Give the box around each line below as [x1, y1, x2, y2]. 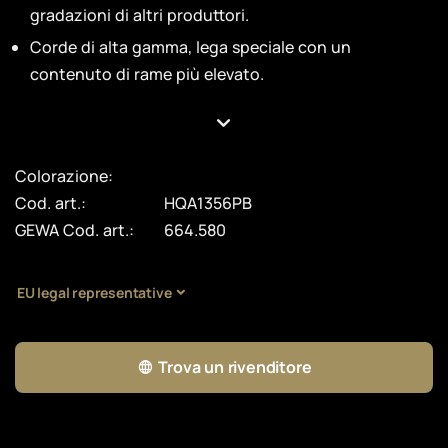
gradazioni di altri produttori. [30, 3, 249, 26]
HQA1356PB [164, 191, 253, 214]
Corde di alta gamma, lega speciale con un [30, 35, 351, 58]
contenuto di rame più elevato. [30, 62, 264, 85]
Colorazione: [15, 164, 113, 187]
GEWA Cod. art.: [15, 218, 134, 241]
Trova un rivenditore [158, 355, 312, 378]
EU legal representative [17, 283, 172, 303]
